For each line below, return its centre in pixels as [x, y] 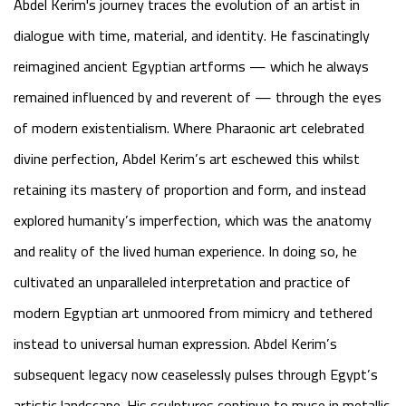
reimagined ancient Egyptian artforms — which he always [191, 66]
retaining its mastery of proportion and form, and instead [190, 189]
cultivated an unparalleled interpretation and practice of [182, 282]
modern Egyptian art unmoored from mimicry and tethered [193, 313]
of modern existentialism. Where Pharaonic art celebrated [189, 128]
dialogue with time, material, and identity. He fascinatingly [192, 35]
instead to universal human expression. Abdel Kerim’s [175, 343]
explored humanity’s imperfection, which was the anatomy [193, 220]
